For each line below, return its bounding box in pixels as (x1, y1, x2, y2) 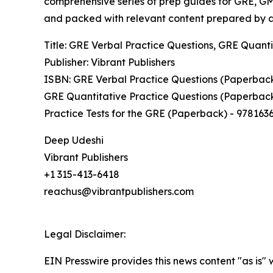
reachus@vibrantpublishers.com (44, 185, 194, 198)
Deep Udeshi (44, 134, 104, 147)
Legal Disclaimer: (44, 228, 126, 241)
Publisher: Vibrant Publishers (44, 56, 175, 69)
